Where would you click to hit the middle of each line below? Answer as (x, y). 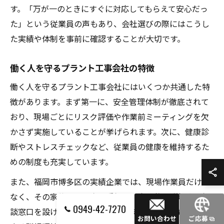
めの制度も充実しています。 (61, 161)
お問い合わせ (157, 218)
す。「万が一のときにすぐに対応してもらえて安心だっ (109, 8)
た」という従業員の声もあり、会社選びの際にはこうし (110, 23)
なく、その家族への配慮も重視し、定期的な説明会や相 (110, 196)
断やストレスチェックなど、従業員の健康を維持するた (110, 146)
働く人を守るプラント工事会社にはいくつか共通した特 (110, 86)
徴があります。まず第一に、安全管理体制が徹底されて (109, 101)
